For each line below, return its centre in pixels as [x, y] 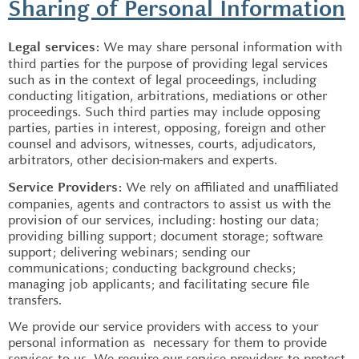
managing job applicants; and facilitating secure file [159, 284]
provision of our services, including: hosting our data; [163, 220]
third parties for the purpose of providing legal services [168, 64]
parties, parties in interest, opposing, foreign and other [167, 128]
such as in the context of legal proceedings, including [162, 80]
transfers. [35, 300]
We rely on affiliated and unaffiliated [230, 187]
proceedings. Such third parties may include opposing [164, 112]
